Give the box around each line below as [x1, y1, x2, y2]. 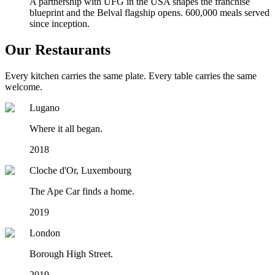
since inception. [29, 18, 90, 29]
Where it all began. [29, 123, 103, 134]
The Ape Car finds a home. [29, 186, 134, 197]
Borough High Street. [29, 249, 113, 260]
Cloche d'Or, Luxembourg [29, 165, 131, 176]
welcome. [5, 82, 42, 93]
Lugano [29, 103, 60, 114]
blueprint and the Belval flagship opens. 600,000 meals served [29, 7, 269, 18]
